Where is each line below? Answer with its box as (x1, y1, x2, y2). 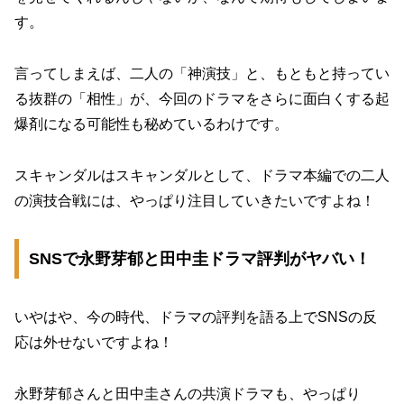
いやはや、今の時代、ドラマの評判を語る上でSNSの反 (14, 309, 377, 326)
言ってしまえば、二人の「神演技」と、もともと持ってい (14, 65, 390, 81)
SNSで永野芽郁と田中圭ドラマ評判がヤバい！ (28, 250, 371, 269)
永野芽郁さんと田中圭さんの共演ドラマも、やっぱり (14, 386, 361, 402)
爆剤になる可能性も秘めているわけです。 (14, 115, 289, 132)
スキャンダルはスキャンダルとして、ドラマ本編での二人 (14, 167, 390, 183)
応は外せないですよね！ (14, 335, 173, 351)
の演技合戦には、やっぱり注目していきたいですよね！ (14, 192, 375, 208)
